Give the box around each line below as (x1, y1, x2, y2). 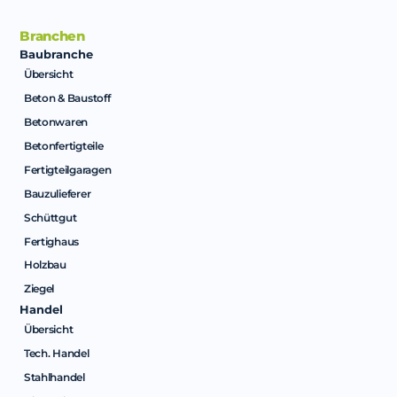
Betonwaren (23, 115, 89, 129)
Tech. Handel (23, 346, 90, 361)
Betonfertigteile (23, 139, 104, 153)
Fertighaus (23, 234, 80, 248)
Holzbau (23, 258, 66, 272)
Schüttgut (23, 210, 77, 224)
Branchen (19, 27, 85, 44)
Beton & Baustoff (23, 91, 111, 105)
